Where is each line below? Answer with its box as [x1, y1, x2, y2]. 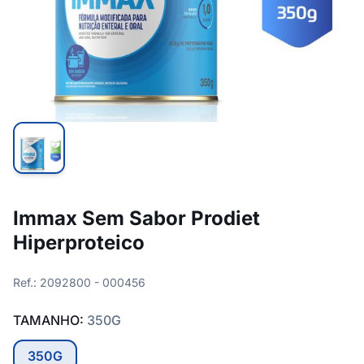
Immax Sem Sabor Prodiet [13, 206, 260, 230]
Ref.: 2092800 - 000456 [13, 275, 145, 289]
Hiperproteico [13, 231, 145, 254]
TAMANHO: [13, 312, 87, 328]
